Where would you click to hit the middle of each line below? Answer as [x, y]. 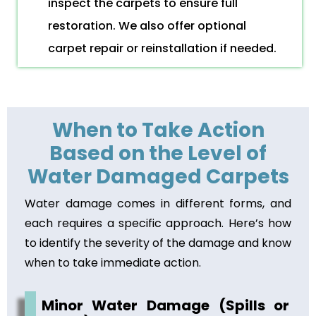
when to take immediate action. [113, 263]
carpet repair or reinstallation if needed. [162, 48]
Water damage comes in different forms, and [158, 203]
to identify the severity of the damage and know [158, 243]
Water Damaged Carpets [158, 177]
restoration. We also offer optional [147, 26]
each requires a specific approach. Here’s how [158, 223]
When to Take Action [158, 130]
